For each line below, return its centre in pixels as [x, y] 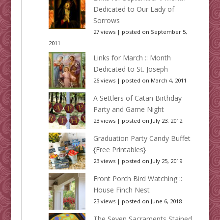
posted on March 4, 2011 [154, 81]
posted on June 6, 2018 [151, 201]
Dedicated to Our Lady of [134, 9]
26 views [104, 81]
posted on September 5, [154, 32]
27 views [104, 32]
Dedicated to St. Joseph [130, 69]
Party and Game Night [128, 110]
